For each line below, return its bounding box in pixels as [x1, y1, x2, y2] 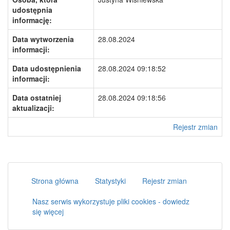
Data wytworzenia [12, 34, 74, 44]
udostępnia [12, 5, 52, 15]
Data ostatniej [12, 92, 61, 103]
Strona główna [31, 176, 79, 186]
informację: [12, 15, 52, 25]
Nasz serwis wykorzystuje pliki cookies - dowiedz [32, 196, 189, 206]
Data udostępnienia [12, 63, 81, 73]
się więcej [32, 206, 64, 217]
